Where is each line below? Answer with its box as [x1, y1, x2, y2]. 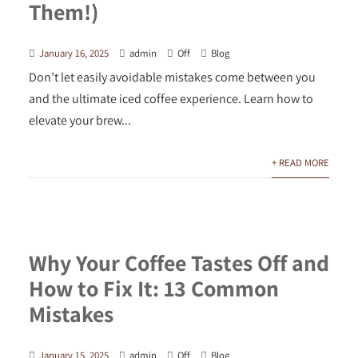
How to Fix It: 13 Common [28, 273, 279, 304]
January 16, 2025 [38, 46, 109, 61]
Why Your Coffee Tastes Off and [28, 248, 329, 278]
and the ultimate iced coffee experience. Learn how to [28, 90, 313, 108]
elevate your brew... [28, 112, 131, 129]
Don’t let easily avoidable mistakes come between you [28, 69, 316, 86]
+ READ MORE [272, 156, 330, 170]
